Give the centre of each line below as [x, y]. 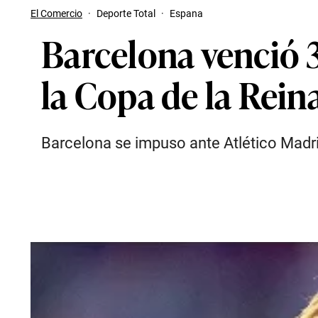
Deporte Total [126, 13]
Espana [186, 13]
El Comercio [56, 13]
